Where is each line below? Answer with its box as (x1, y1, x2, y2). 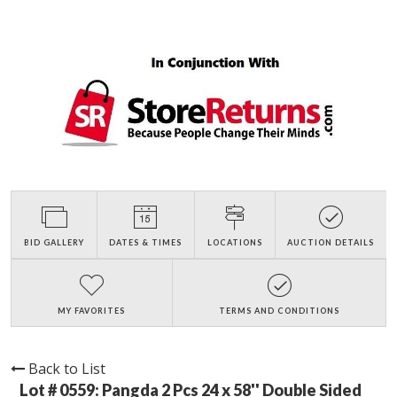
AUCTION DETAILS (287, 237, 375, 248)
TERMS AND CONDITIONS (218, 306, 339, 316)
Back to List (28, 359, 105, 379)
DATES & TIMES (109, 237, 183, 248)
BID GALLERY (23, 237, 84, 248)
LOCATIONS (206, 237, 262, 248)
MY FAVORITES (58, 306, 126, 316)
